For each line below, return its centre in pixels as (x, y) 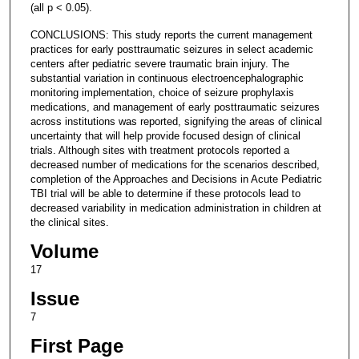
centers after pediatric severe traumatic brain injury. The (159, 63)
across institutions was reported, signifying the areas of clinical (176, 121)
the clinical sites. (69, 222)
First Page (77, 346)
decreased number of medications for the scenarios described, (175, 164)
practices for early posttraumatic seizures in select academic (171, 49)
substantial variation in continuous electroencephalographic (167, 78)
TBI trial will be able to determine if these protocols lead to (165, 193)
